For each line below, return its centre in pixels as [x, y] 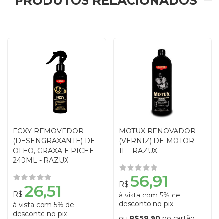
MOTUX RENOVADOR [157, 131]
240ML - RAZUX [41, 160]
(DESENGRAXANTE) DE [54, 141]
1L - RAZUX [138, 150]
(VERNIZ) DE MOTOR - [158, 141]
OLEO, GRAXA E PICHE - [56, 150]
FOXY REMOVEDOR [48, 131]
